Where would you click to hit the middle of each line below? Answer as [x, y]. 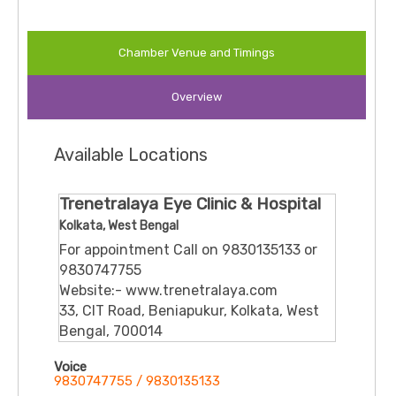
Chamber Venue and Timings [197, 53]
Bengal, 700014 [111, 331]
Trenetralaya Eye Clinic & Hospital [190, 204]
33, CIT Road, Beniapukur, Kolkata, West [189, 311]
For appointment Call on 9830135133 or [188, 250]
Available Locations [131, 155]
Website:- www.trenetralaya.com [168, 291]
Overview [197, 97]
